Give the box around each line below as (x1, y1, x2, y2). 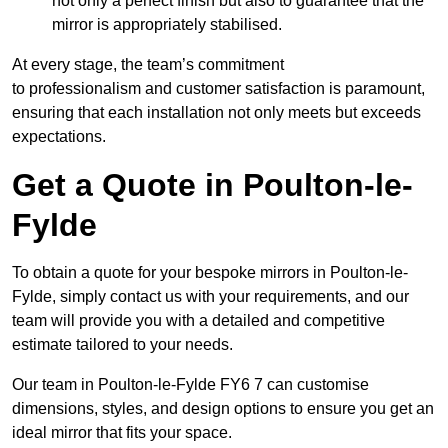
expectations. (12, 128, 106, 146)
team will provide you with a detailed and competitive (12, 312, 385, 330)
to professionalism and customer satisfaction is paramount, (12, 80, 425, 98)
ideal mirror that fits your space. (12, 424, 232, 442)
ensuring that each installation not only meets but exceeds (12, 104, 421, 122)
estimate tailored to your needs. (12, 336, 233, 354)
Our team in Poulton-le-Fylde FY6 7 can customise (12, 376, 369, 394)
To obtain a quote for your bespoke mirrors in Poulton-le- (12, 264, 408, 282)
